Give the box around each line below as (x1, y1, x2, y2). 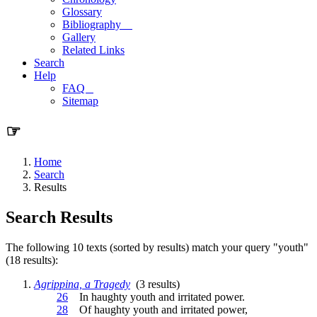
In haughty (68, 290, 130, 303)
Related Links (62, 44, 125, 56)
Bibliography (62, 18, 132, 30)
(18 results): (6, 253, 58, 266)
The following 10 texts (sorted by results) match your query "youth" (6, 241, 309, 253)
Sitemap (62, 95, 98, 107)
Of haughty (68, 303, 133, 316)
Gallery (62, 31, 96, 43)
